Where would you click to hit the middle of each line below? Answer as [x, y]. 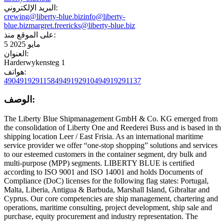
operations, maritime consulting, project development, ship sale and [108, 208]
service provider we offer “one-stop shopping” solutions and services [111, 146]
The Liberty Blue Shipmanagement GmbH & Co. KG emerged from [111, 119]
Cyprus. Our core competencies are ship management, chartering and [111, 199]
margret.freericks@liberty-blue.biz [82, 25]
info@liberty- [104, 16]
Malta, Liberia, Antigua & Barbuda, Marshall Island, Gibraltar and [107, 190]
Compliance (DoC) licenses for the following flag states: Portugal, [106, 181]
